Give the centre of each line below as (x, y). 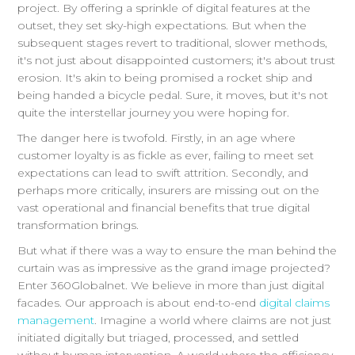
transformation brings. (78, 225)
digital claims (295, 303)
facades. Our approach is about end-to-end (139, 303)
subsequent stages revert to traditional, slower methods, (173, 43)
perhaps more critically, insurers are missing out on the (169, 190)
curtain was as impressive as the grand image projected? (174, 268)
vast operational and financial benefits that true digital (164, 208)
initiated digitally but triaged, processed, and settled (158, 338)
